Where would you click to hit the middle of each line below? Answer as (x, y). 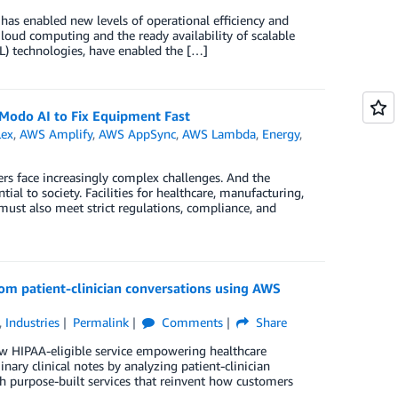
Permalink (100, 322)
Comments (190, 322)
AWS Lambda (219, 134)
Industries (33, 322)
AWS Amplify (56, 134)
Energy (281, 134)
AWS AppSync (138, 134)
